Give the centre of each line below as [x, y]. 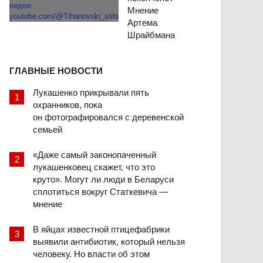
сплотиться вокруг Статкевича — [100, 192]
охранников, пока [68, 105]
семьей [48, 130]
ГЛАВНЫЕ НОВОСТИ [56, 71]
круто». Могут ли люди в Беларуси [103, 180]
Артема [142, 23]
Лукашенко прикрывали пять [91, 93]
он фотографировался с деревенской [108, 117]
